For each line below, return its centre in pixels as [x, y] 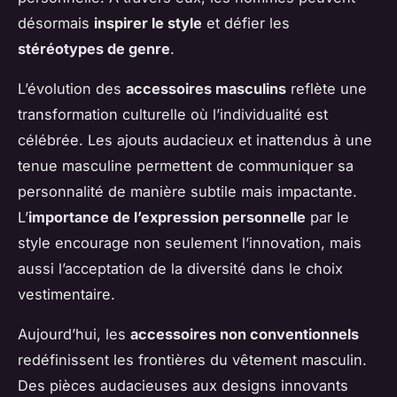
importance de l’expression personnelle [167, 217]
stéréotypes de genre [94, 48]
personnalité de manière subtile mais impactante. [187, 191]
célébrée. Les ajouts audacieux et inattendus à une [195, 140]
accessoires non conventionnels [245, 334]
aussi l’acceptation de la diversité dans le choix [180, 268]
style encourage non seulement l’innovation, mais [190, 242]
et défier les [246, 23]
